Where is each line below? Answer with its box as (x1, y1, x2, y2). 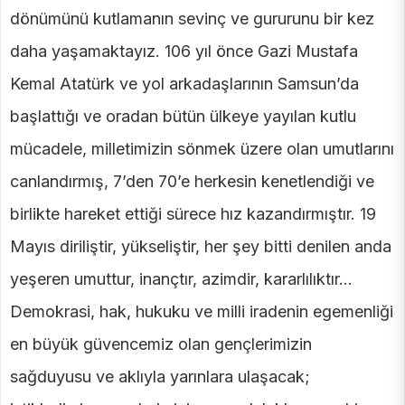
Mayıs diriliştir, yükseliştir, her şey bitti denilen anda (10, 237, 391, 257)
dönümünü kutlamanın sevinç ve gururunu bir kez (10, 9, 374, 29)
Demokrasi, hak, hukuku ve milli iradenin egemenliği (10, 302, 393, 322)
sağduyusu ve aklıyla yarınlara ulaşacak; (10, 367, 310, 387)
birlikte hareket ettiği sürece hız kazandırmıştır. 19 (10, 204, 376, 224)
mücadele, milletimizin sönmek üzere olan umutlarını (10, 139, 394, 159)
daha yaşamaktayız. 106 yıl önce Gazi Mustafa (10, 42, 358, 61)
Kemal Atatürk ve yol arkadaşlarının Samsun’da (10, 74, 359, 94)
